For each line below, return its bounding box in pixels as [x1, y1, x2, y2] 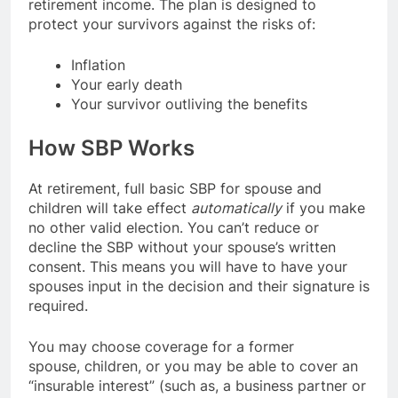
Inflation [71, 56, 125, 75]
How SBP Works [28, 135, 195, 162]
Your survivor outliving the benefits [71, 95, 307, 114]
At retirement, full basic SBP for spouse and [28, 179, 322, 198]
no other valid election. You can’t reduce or [28, 219, 319, 237]
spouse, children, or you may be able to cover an [28, 357, 358, 376]
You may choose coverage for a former [28, 338, 294, 356]
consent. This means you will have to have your [28, 258, 347, 276]
